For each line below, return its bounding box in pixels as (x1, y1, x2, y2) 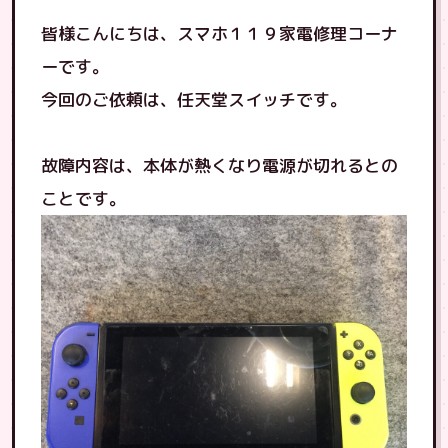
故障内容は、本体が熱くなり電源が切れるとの (41, 154, 398, 177)
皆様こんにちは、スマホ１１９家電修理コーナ (41, 22, 398, 45)
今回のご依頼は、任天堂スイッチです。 (41, 88, 347, 111)
